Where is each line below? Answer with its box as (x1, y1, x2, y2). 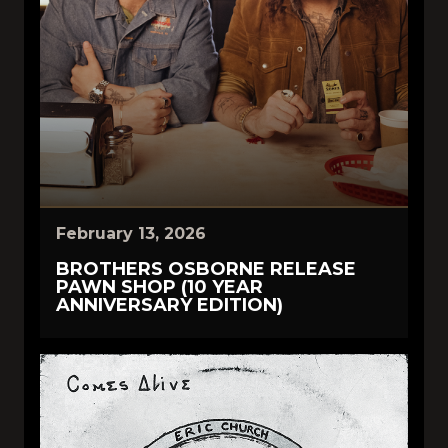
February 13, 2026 (56, 224, 206, 244)
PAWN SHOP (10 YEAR (56, 276, 263, 299)
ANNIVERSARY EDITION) (56, 294, 283, 317)
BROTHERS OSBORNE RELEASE (56, 258, 356, 281)
